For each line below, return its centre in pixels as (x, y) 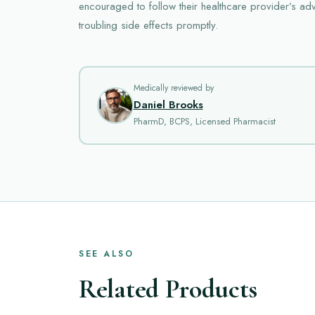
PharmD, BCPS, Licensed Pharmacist (204, 121)
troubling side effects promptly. (148, 25)
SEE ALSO (106, 253)
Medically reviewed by (173, 88)
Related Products (168, 289)
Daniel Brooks (168, 105)
